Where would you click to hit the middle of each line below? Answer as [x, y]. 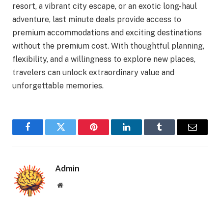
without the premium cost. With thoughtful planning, [108, 46]
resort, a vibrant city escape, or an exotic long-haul [105, 6]
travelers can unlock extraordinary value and [93, 72]
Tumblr [172, 134]
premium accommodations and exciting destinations [107, 32]
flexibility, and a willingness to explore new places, [104, 59]
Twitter [73, 134]
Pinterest [108, 134]
